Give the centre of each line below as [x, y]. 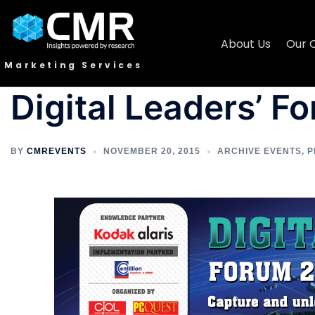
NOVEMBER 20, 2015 [152, 151]
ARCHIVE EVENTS [259, 151]
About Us [246, 44]
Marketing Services [73, 65]
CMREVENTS [57, 151]
